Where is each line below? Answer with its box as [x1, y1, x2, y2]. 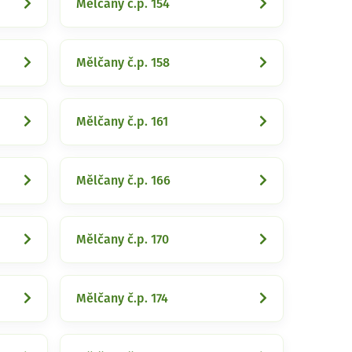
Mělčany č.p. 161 [76, 115, 168, 128]
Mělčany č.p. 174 [76, 292, 168, 305]
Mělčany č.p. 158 [76, 57, 170, 69]
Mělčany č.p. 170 [76, 233, 169, 246]
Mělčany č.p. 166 [76, 174, 170, 187]
